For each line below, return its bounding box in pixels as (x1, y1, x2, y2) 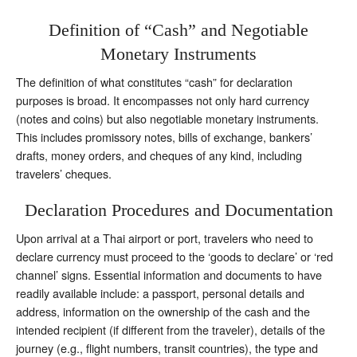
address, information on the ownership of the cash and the (16, 302, 310, 320)
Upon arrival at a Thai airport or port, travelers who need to (16, 229, 313, 246)
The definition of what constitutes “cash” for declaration (16, 73, 292, 90)
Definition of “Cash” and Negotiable (49, 19, 308, 40)
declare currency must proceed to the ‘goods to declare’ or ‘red (16, 247, 333, 265)
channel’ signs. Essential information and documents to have (16, 265, 322, 283)
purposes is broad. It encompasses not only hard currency (16, 91, 309, 108)
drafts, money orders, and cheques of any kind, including (16, 146, 302, 163)
